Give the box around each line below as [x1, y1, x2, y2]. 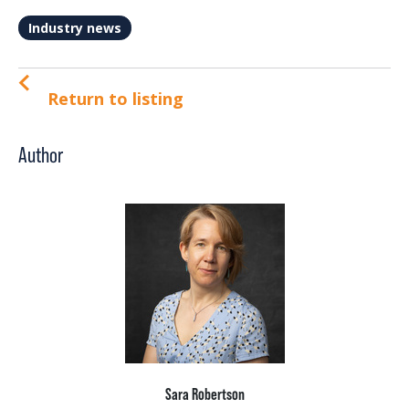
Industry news [28, 19, 121, 37]
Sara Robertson [164, 384, 245, 404]
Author [18, 142, 63, 168]
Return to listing [47, 88, 184, 110]
